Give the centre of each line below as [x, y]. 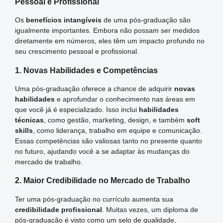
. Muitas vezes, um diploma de [150, 209]
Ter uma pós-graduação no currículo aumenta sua [94, 199]
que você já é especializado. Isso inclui [77, 110]
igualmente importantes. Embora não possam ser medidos [107, 31]
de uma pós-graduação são [146, 20]
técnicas [29, 120]
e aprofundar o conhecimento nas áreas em [125, 99]
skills [24, 131]
